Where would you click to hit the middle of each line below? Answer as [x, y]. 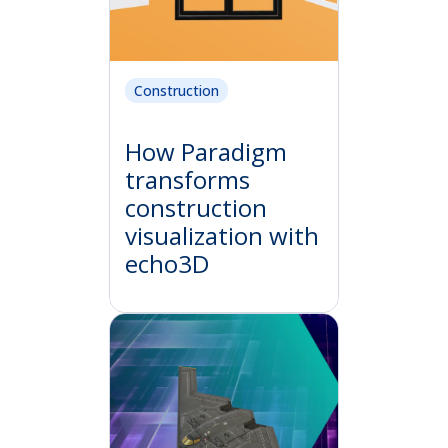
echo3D [167, 263]
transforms [187, 179]
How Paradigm [206, 151]
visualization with [222, 235]
